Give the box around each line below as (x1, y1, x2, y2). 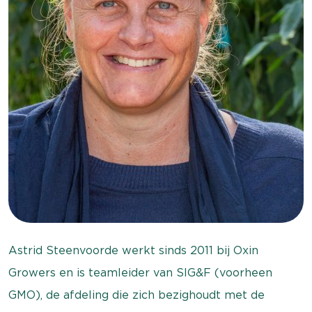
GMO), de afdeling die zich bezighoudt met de (8, 288, 265, 302)
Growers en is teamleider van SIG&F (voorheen (8, 266, 272, 279)
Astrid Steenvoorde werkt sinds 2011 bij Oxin (8, 244, 258, 257)
